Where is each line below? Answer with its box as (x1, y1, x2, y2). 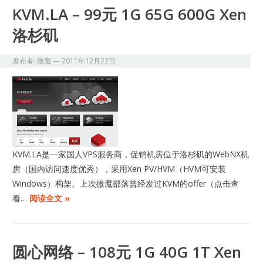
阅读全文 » (29, 192, 70, 204)
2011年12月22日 (62, 55, 116, 66)
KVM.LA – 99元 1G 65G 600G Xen (12, 3, 247, 25)
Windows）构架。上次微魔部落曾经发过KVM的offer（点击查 (12, 177, 240, 189)
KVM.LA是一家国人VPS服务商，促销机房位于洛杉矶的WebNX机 (12, 148, 249, 160)
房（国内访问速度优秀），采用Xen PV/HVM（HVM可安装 (12, 163, 227, 174)
